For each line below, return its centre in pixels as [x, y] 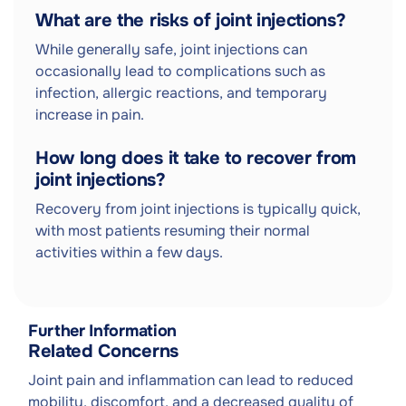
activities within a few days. [129, 252]
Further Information [102, 331]
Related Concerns [103, 351]
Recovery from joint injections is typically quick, [198, 209]
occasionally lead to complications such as [180, 71]
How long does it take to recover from [196, 158]
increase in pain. [90, 115]
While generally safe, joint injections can [171, 49]
